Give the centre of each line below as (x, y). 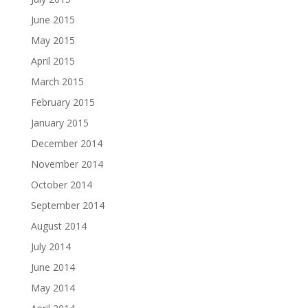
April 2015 (53, 61)
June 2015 (53, 20)
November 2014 (67, 164)
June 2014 (53, 267)
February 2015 (63, 102)
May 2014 (53, 288)
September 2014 (67, 205)
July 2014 (51, 246)
